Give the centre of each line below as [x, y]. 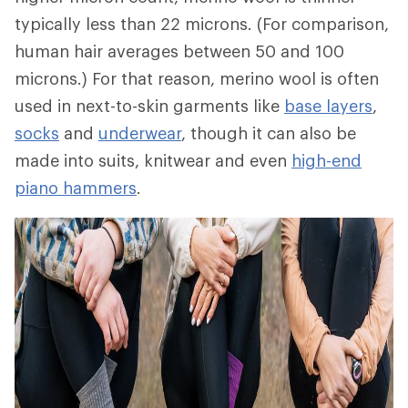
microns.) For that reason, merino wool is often [197, 78]
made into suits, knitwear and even [153, 160]
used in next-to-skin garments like [149, 106]
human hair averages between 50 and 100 [179, 51]
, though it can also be [269, 133]
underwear [140, 133]
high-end [326, 160]
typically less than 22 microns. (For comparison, [202, 24]
